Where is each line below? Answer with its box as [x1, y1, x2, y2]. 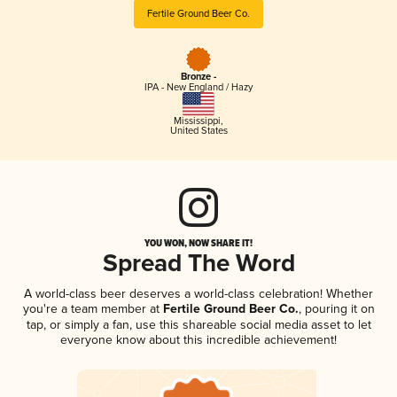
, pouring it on [298, 300, 375, 316]
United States [169, 124, 228, 136]
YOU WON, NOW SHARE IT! [144, 235, 253, 250]
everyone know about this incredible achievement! [60, 331, 337, 347]
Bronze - [181, 71, 216, 84]
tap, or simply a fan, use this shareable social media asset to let [26, 316, 371, 332]
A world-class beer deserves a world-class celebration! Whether [24, 285, 373, 301]
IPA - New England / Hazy [144, 82, 253, 94]
